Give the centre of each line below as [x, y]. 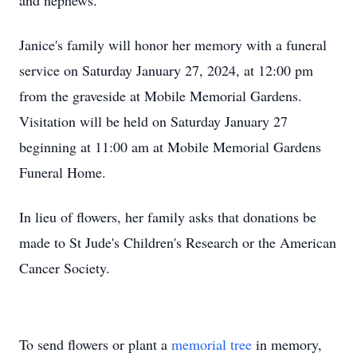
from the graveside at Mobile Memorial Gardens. [161, 96]
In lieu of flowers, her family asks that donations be [168, 217]
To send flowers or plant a [95, 344]
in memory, [287, 344]
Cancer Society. [65, 268]
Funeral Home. [63, 172]
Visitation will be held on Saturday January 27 [153, 121]
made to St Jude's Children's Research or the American [178, 242]
